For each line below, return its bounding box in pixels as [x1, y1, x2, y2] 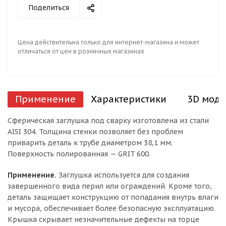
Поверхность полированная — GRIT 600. [8, 149, 150, 158]
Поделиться [28, 3, 69, 12]
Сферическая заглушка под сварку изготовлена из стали [8, 116, 209, 125]
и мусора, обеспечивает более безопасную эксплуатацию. [8, 204, 215, 213]
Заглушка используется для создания [56, 171, 189, 180]
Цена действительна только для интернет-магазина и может [18, 38, 199, 46]
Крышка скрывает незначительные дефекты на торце [8, 215, 199, 224]
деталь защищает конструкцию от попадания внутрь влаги [8, 193, 218, 202]
